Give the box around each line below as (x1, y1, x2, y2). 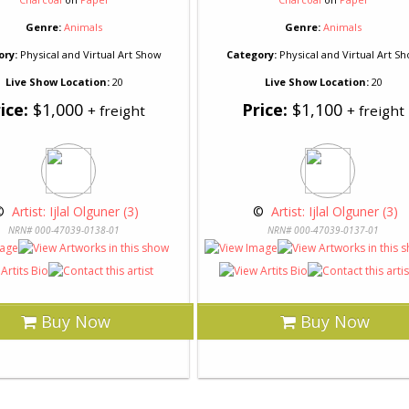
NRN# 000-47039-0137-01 (267, 224, 379, 236)
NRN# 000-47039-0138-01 (8, 224, 120, 236)
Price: (242, 99, 288, 121)
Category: (225, 47, 277, 61)
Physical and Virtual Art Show (16, 47, 162, 61)
